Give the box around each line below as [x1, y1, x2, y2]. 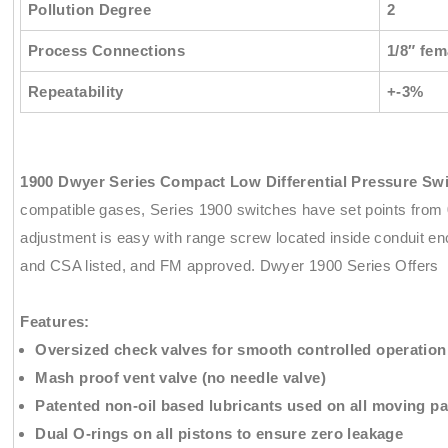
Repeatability [27, 83, 124, 101]
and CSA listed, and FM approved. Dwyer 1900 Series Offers [20, 256, 439, 274]
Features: [20, 312, 90, 330]
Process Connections [27, 42, 186, 60]
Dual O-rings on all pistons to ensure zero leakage [35, 424, 404, 442]
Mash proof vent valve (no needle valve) [35, 368, 326, 386]
